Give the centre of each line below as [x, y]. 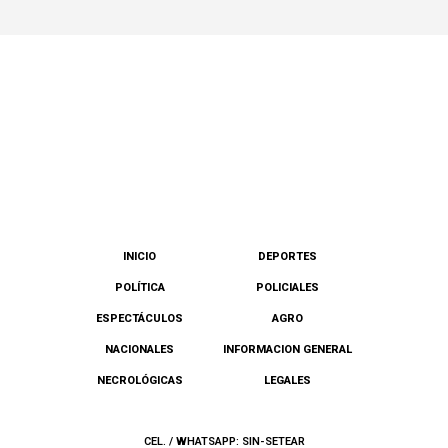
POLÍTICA [139, 287]
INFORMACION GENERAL [287, 349]
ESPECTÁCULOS [139, 318]
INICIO [139, 256]
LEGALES [287, 380]
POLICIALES [287, 287]
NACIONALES [139, 349]
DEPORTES [287, 256]
